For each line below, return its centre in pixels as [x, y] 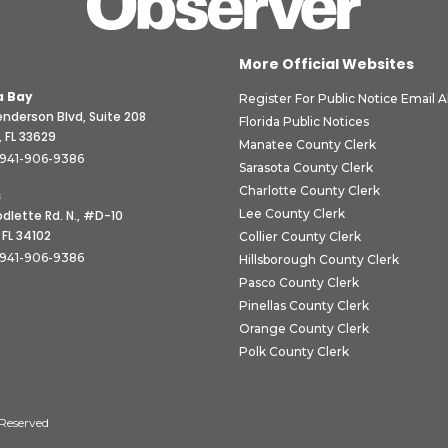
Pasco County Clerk [299, 283]
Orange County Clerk [304, 329]
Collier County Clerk [300, 237]
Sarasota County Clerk [306, 168]
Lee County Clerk [292, 214]
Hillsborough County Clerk [319, 260]
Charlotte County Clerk [309, 191]
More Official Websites [326, 64]
